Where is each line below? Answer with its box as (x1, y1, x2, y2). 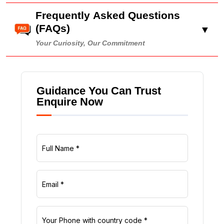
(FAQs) (35, 22, 70, 34)
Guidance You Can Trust (36, 84, 161, 97)
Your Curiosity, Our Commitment (35, 39, 145, 47)
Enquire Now (36, 95, 103, 108)
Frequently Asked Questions (35, 9, 180, 21)
